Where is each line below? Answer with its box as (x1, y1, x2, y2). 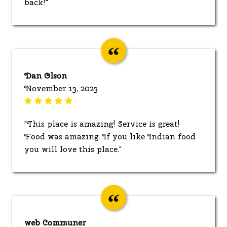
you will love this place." (24, 143, 122, 155)
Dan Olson (24, 70, 67, 81)
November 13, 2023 (24, 83, 98, 94)
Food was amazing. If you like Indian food (24, 131, 196, 142)
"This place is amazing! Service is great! (24, 118, 180, 129)
